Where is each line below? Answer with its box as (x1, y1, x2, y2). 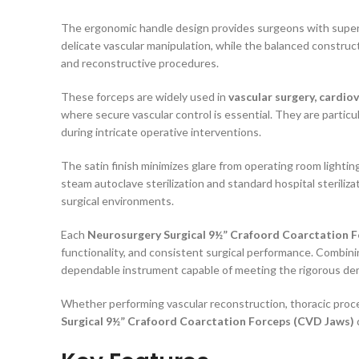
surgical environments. (61, 194, 174, 208)
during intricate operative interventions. (61, 125, 261, 139)
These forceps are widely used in (61, 90, 228, 103)
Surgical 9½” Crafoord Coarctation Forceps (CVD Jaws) (61, 314, 354, 328)
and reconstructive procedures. (61, 56, 219, 70)
